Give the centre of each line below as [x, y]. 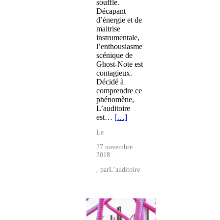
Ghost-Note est [120, 64]
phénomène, [115, 100]
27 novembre [114, 147]
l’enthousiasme [119, 47]
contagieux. [114, 73]
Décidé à [110, 82]
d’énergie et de [119, 20]
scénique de [114, 55]
